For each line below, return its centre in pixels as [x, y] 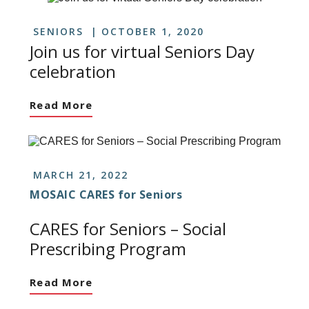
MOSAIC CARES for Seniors [106, 195]
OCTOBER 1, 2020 [153, 31]
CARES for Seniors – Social [128, 229]
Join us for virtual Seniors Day [142, 51]
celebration [73, 71]
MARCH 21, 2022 [81, 175]
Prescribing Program [108, 249]
